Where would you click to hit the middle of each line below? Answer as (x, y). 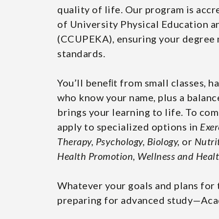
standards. (81, 53)
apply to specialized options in (129, 127)
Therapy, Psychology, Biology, (119, 141)
